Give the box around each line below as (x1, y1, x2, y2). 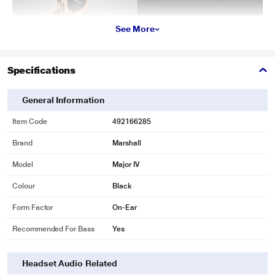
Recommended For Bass (12, 225, 95, 233)
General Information (22, 95, 104, 105)
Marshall (112, 139, 141, 147)
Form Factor (12, 203, 53, 212)
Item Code (12, 117, 47, 126)
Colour (12, 182, 35, 190)
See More (115, 24, 155, 34)
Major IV (112, 160, 139, 169)
